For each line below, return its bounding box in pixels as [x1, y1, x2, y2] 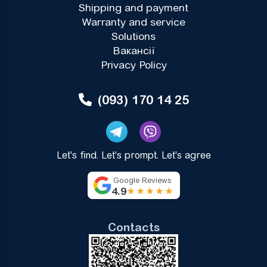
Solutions [111, 30, 156, 43]
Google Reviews [113, 176, 172, 185]
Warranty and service [82, 16, 185, 29]
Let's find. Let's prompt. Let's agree [56, 150, 211, 162]
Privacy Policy [100, 59, 167, 72]
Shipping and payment [79, 2, 188, 14]
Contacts [107, 220, 160, 234]
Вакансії [113, 45, 154, 57]
